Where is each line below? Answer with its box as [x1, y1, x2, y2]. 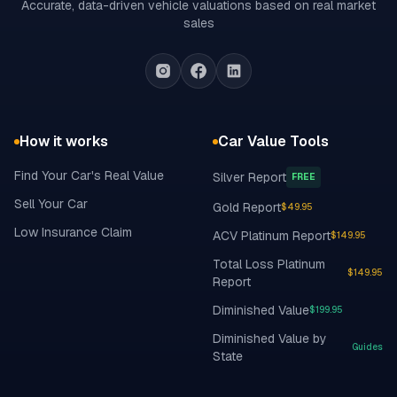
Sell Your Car [14, 196, 88, 212]
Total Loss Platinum [213, 256, 325, 272]
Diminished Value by [213, 331, 327, 346]
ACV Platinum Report [213, 228, 331, 244]
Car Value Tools [218, 132, 329, 151]
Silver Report [213, 169, 286, 185]
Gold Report [213, 199, 281, 215]
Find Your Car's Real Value [14, 167, 164, 183]
